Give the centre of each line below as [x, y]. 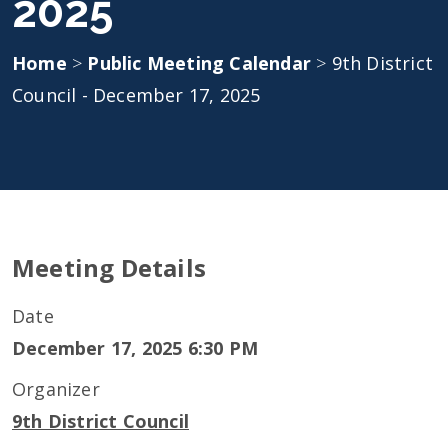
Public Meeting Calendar [202, 63]
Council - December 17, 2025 [136, 95]
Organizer [56, 389]
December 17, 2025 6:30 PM [135, 348]
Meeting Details [109, 267]
